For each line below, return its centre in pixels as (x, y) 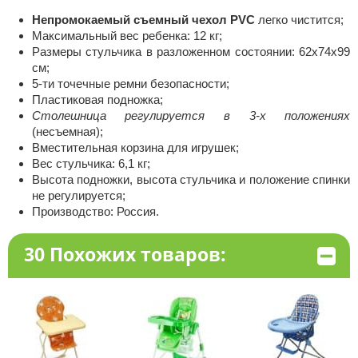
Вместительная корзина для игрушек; (135, 147)
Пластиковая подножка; (97, 99)
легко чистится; (299, 20)
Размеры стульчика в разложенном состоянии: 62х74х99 (191, 52)
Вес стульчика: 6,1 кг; (91, 163)
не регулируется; (78, 195)
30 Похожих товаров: (125, 254)
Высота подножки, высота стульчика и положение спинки (191, 179)
